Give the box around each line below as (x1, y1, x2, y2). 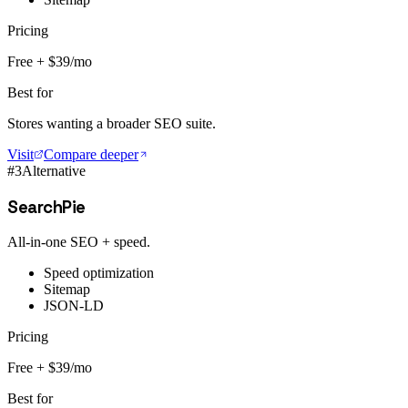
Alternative (22, 163, 86, 179)
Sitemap (44, 281, 90, 298)
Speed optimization (44, 265, 154, 281)
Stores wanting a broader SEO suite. (7, 116, 216, 132)
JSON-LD (44, 298, 104, 314)
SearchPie (7, 196, 86, 218)
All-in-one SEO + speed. (7, 234, 150, 250)
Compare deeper (44, 147, 138, 163)
